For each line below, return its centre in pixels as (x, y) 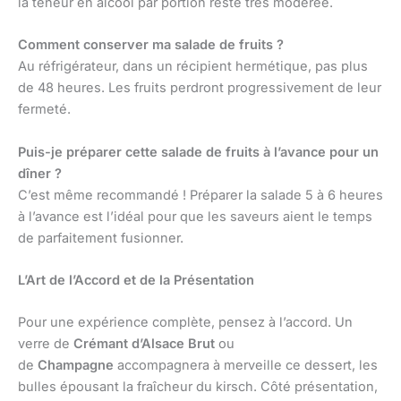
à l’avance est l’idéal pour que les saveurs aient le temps (195, 216)
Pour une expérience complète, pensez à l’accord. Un (185, 323)
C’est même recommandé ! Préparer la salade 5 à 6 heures (200, 195)
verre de (46, 344)
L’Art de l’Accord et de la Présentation (136, 280)
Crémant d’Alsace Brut (144, 344)
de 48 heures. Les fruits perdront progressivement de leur (200, 88)
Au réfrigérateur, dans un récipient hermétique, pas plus (193, 67)
